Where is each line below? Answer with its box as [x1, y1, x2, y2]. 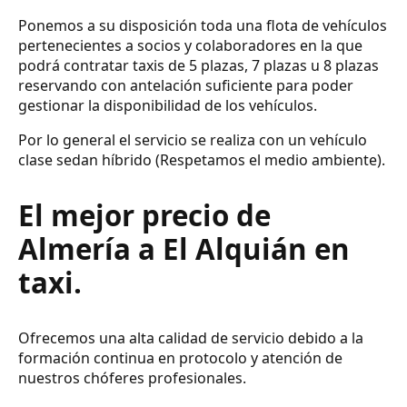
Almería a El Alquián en [18, 229, 350, 268]
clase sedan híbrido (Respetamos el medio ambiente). [18, 150, 385, 171]
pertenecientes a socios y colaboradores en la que [18, 35, 362, 56]
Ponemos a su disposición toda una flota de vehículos [18, 15, 387, 36]
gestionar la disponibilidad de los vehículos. [18, 95, 317, 116]
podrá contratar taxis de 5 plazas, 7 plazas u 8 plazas [18, 55, 379, 76]
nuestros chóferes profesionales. [18, 367, 246, 388]
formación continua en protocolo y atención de [18, 347, 342, 368]
